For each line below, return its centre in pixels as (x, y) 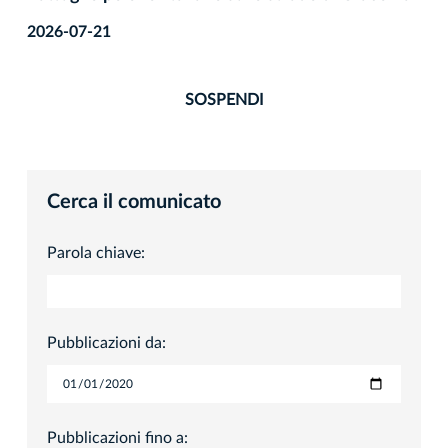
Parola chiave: (96, 252)
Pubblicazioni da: (106, 342)
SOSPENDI (224, 99)
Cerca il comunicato (134, 201)
